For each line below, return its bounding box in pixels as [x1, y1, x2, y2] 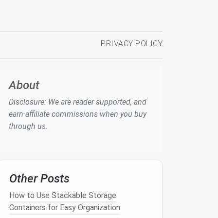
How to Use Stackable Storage [9, 191, 116, 200]
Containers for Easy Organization [9, 203, 120, 212]
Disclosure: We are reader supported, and [9, 97, 146, 107]
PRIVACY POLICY [101, 39, 163, 48]
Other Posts [9, 172, 70, 185]
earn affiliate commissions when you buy [9, 109, 146, 119]
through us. [9, 122, 48, 131]
